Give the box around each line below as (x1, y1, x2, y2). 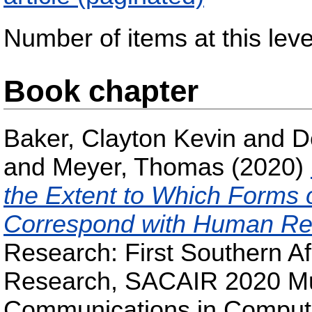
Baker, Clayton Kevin (3, 125, 236, 153)
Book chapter (3, 74, 198, 109)
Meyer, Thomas (52, 153, 224, 182)
